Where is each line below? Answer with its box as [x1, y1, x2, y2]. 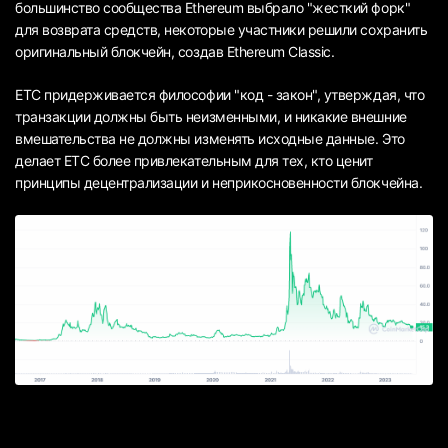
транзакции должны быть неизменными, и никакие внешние [15, 108, 407, 126]
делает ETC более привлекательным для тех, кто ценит [15, 152, 373, 170]
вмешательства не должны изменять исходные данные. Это [15, 130, 405, 148]
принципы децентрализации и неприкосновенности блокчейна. [15, 174, 423, 192]
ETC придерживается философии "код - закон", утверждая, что [15, 86, 425, 104]
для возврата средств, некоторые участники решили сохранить [15, 21, 428, 39]
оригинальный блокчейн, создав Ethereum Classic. [15, 43, 335, 61]
